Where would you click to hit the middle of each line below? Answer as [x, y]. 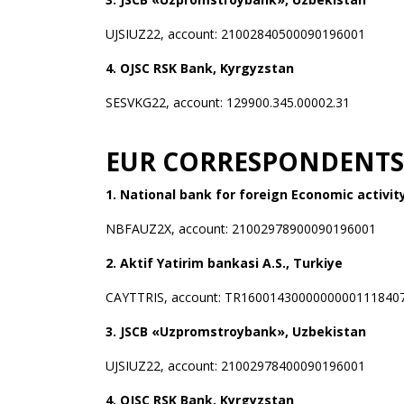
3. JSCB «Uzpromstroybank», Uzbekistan [238, 331]
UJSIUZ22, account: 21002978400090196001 [235, 366]
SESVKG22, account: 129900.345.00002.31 [228, 102]
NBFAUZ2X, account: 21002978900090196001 [246, 229]
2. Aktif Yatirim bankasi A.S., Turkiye [224, 263]
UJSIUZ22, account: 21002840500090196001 [235, 34]
